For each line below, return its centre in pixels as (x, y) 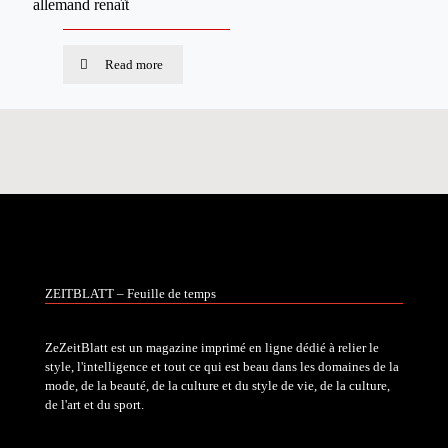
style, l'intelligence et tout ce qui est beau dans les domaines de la (222, 366)
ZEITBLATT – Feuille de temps (130, 293)
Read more (134, 64)
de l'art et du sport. (94, 404)
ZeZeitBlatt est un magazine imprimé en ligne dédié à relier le (212, 347)
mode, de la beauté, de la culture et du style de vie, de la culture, (217, 385)
